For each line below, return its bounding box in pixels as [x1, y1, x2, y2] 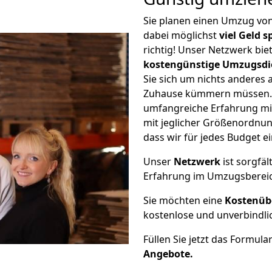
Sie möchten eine [143, 194, 225, 207]
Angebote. [143, 247, 193, 260]
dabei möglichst [143, 29, 219, 42]
